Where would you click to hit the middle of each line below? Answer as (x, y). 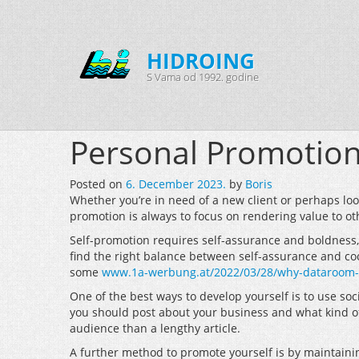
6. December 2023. (176, 184)
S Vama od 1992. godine (203, 77)
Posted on (98, 184)
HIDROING (201, 61)
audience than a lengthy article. (155, 328)
